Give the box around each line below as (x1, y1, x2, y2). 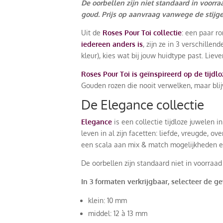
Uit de (81, 28, 103, 37)
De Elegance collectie (81, 96, 204, 113)
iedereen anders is (81, 40, 143, 49)
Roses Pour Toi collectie (103, 28, 182, 37)
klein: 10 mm (88, 196, 127, 205)
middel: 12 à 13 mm (88, 209, 147, 218)
